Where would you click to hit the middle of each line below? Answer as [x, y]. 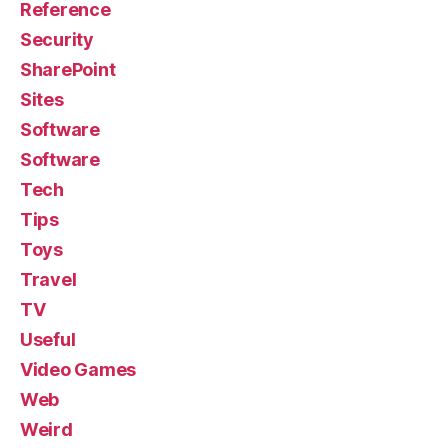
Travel [48, 279]
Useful [48, 339]
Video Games [78, 369]
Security [57, 39]
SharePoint [68, 69]
